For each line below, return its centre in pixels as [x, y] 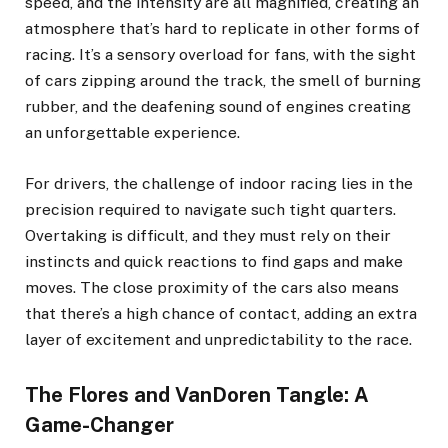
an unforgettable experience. [132, 133]
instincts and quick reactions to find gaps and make [214, 261]
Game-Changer [99, 424]
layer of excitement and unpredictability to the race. [218, 339]
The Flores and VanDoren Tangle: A [197, 394]
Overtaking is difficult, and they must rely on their [208, 235]
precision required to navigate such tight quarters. [210, 209]
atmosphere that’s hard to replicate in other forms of [222, 29]
